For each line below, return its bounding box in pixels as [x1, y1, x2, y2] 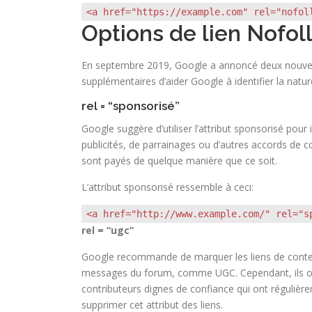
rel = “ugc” [81, 224, 134, 237]
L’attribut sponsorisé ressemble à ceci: [81, 180, 253, 194]
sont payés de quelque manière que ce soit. [81, 154, 277, 167]
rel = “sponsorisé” [81, 99, 180, 113]
